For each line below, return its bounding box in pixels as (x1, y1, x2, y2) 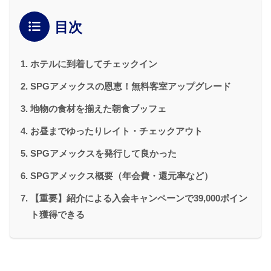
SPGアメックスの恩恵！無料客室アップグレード (30, 80, 231, 91)
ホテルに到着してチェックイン (30, 58, 157, 69)
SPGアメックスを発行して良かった (30, 148, 177, 158)
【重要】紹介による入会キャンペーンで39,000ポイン (30, 192, 247, 203)
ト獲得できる (30, 209, 85, 220)
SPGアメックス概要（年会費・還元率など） (30, 170, 213, 181)
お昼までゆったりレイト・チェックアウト (30, 125, 203, 136)
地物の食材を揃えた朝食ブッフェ (30, 103, 166, 114)
